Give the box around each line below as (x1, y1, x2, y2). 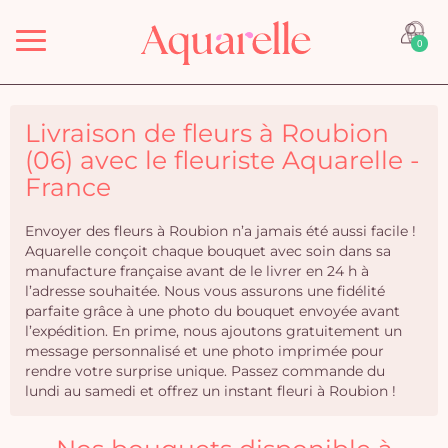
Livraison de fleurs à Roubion (25, 118, 389, 148)
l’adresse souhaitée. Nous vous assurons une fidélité (25, 282, 385, 300)
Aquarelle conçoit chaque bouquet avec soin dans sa (25, 242, 391, 260)
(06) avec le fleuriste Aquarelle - (25, 145, 420, 175)
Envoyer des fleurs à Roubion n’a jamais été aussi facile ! (25, 222, 416, 240)
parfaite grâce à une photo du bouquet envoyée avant (25, 302, 400, 320)
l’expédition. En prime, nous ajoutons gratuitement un (25, 322, 402, 340)
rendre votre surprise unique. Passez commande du (25, 362, 385, 380)
